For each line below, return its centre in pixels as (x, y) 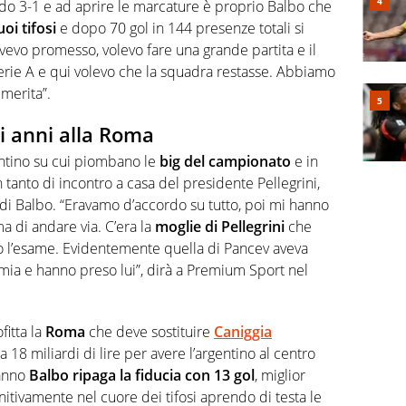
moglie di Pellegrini (220, 227)
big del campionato (225, 162)
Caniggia (243, 332)
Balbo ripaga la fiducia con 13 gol (142, 376)
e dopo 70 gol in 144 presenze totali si (180, 28)
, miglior (280, 376)
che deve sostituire (150, 332)
